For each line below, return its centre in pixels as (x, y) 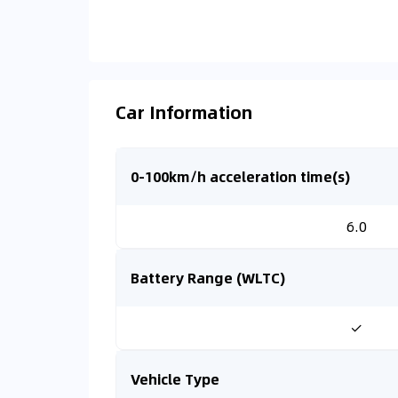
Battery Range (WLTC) (208, 278)
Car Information (184, 111)
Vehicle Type (175, 379)
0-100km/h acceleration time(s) (240, 176)
